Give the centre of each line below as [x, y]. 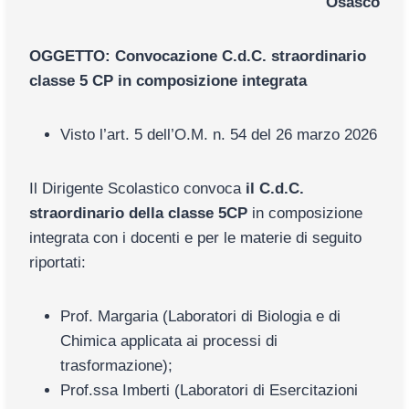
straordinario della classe [121, 213]
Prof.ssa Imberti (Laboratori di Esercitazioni [209, 390]
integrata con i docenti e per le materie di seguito [195, 237]
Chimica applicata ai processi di [169, 341]
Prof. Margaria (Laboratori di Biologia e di [200, 316]
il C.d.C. [275, 188]
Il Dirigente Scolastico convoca [137, 188]
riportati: [58, 262]
